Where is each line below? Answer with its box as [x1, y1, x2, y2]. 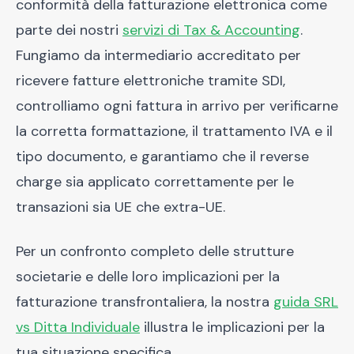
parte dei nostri [16, 21, 122, 40]
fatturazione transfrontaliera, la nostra [16, 292, 273, 311]
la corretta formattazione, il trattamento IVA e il [16, 122, 333, 141]
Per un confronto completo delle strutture [16, 242, 294, 261]
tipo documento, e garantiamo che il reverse [16, 147, 309, 166]
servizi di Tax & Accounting [122, 21, 300, 40]
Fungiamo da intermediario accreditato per [16, 46, 301, 65]
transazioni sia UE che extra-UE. [16, 198, 225, 217]
